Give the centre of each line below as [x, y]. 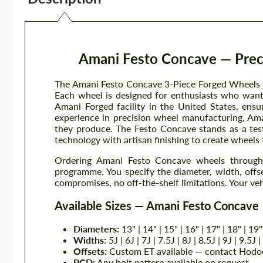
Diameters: [96, 229]
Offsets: [90, 251]
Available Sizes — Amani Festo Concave [157, 205]
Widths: [90, 240]
